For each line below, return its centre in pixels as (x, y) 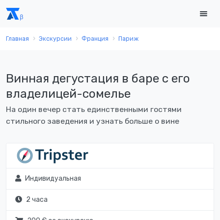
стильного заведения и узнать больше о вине (93, 121)
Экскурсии (55, 39)
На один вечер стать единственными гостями (94, 110)
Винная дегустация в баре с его (98, 78)
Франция (95, 39)
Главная (17, 39)
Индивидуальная (53, 179)
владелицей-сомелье (68, 94)
